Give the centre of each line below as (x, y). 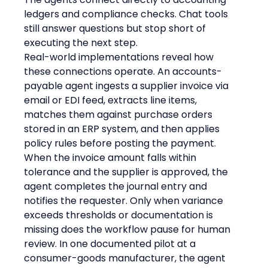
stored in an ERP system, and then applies (123, 129)
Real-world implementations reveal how (120, 57)
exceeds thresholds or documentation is (120, 215)
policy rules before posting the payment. (121, 143)
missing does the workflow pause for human (129, 229)
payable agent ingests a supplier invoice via (128, 86)
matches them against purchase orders (120, 114)
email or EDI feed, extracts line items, (112, 100)
